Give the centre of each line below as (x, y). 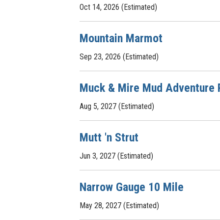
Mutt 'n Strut (109, 137)
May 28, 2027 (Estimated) (119, 206)
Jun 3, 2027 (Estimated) (116, 156)
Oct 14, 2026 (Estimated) (118, 7)
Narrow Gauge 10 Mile (132, 187)
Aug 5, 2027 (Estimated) (117, 106)
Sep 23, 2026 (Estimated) (119, 57)
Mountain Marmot (121, 38)
